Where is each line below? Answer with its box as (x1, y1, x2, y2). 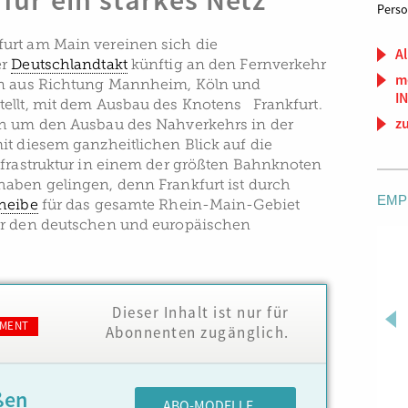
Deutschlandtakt (11, 56, 127, 73)
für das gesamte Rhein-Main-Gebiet (37, 197, 301, 213)
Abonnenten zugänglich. (105, 323, 290, 342)
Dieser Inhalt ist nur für (112, 303, 290, 322)
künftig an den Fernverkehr (127, 56, 327, 73)
